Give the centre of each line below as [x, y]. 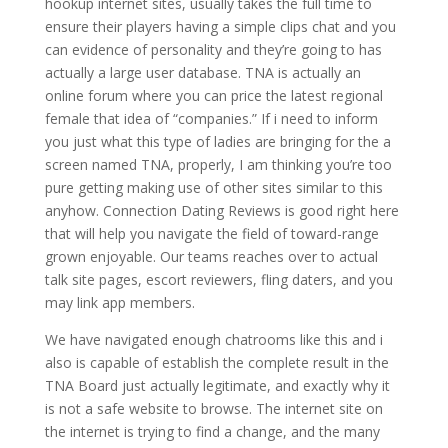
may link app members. [119, 302]
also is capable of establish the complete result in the [216, 362]
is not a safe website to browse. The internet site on [213, 408]
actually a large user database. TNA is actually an [202, 72]
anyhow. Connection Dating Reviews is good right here [221, 210]
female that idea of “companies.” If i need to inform [211, 118]
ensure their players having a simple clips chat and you [220, 26]
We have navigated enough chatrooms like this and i [213, 339]
